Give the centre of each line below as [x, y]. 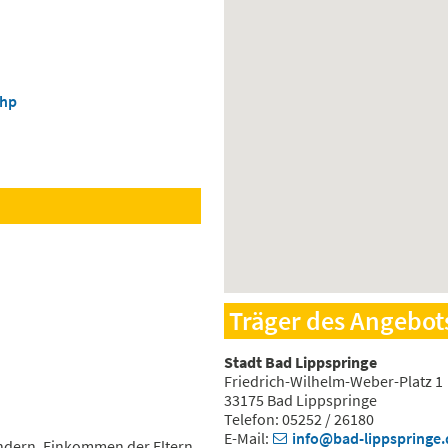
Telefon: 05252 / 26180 [299, 419]
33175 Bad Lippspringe [300, 400]
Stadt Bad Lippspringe [300, 362]
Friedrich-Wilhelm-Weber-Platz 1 [333, 381]
